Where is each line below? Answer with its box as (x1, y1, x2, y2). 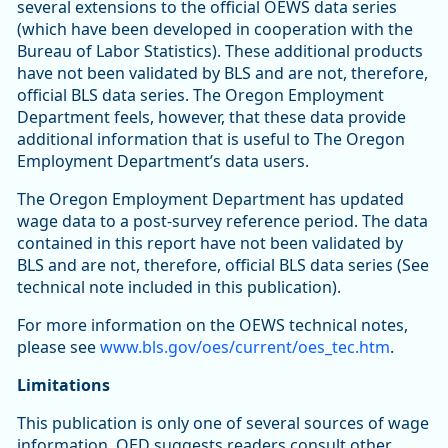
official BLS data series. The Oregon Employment (17, 84, 384, 107)
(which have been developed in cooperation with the (17, 18, 413, 41)
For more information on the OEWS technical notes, (17, 314, 408, 337)
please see (17, 336, 100, 359)
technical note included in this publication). (17, 276, 341, 299)
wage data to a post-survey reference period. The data (17, 210, 428, 233)
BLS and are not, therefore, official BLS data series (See (17, 254, 429, 277)
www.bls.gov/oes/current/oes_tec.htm (100, 336, 390, 359)
